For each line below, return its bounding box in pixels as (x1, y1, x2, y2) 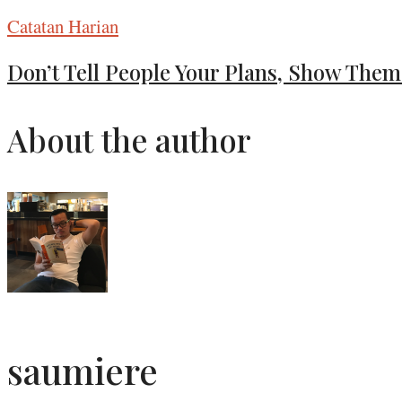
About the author (7, 118, 251, 161)
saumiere (7, 345, 158, 394)
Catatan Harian (7, 13, 118, 39)
